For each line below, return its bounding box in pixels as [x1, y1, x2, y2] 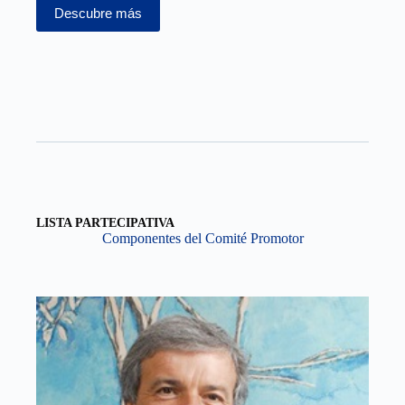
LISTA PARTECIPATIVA [36, 215, 174, 230]
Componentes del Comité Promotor [101, 230, 304, 246]
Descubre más [54, 5, 142, 22]
